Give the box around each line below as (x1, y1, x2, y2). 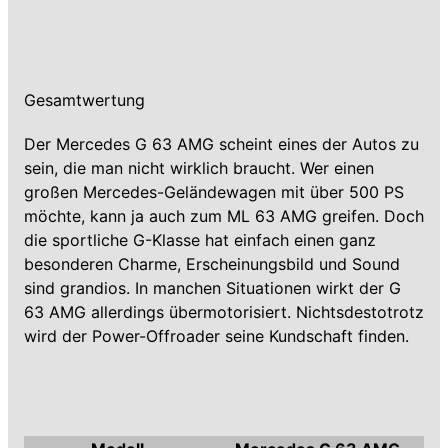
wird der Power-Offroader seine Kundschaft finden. (24, 326, 409, 346)
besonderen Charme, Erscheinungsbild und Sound (24, 254, 400, 274)
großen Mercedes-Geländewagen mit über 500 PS (24, 182, 404, 202)
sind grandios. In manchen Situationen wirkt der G (24, 278, 401, 298)
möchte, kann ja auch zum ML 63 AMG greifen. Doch (24, 206, 424, 226)
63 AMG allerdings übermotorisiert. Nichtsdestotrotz (24, 302, 424, 322)
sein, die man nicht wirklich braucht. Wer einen (24, 158, 374, 178)
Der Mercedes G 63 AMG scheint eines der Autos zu (24, 134, 419, 154)
